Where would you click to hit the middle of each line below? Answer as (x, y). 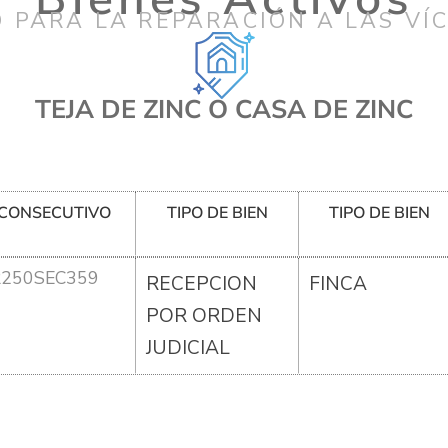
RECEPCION (202, 283)
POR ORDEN (204, 315)
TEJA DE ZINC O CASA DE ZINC (224, 109)
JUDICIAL (188, 347)
